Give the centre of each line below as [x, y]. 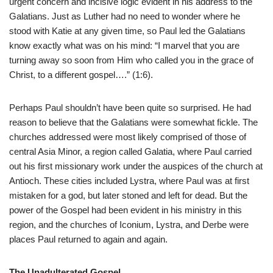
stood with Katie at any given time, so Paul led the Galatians [127, 31]
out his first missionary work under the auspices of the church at [136, 166]
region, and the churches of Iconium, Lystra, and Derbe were [129, 225]
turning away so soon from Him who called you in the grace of [131, 60]
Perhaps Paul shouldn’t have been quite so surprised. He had [130, 108]
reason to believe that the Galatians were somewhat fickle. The [133, 122]
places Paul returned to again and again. [88, 239]
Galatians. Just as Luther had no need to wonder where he [125, 16]
